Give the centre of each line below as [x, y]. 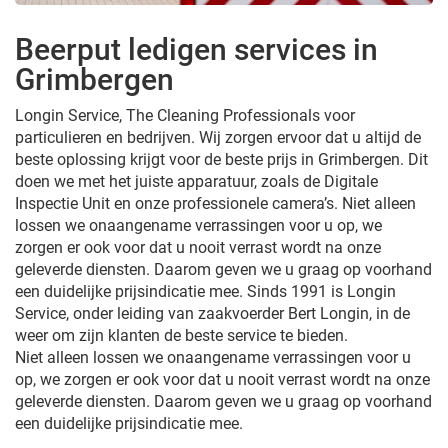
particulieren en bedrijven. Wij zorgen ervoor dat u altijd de [218, 137]
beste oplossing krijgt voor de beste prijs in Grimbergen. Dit [221, 159]
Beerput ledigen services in [196, 49]
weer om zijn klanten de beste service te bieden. [181, 335]
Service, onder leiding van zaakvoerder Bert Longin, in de [212, 313]
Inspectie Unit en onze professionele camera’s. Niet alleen [215, 203]
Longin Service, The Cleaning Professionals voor [185, 115]
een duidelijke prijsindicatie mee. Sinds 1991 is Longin [205, 291]
